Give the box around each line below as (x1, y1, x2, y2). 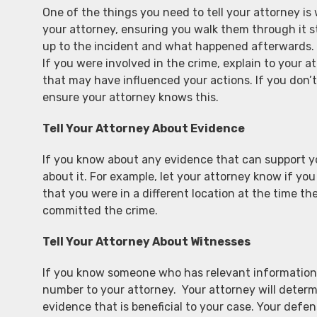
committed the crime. (42, 204, 158, 217)
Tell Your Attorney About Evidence (42, 122, 245, 135)
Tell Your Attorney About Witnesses (42, 235, 250, 248)
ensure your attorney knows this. (42, 91, 219, 104)
